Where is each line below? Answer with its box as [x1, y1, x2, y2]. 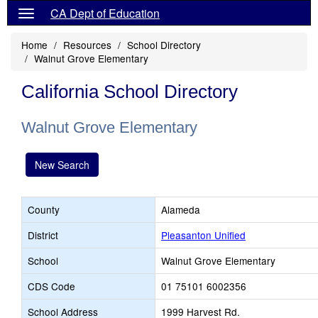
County [28, 202, 60, 216]
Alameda [161, 202, 200, 216]
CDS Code [28, 279, 75, 293]
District [28, 228, 58, 242]
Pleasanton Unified [161, 228, 246, 242]
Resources [63, 38, 111, 52]
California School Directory [21, 81, 238, 102]
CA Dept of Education [50, 5, 160, 21]
